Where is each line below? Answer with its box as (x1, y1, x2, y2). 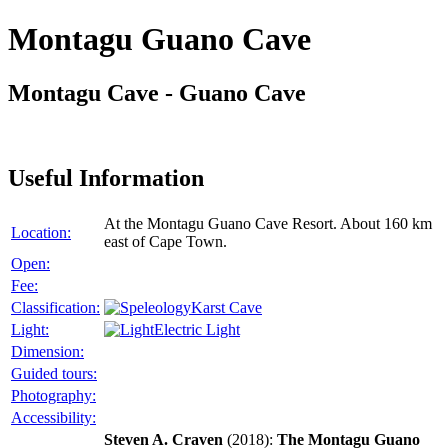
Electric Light (154, 320, 240, 338)
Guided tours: (11, 364, 97, 382)
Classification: (11, 298, 100, 316)
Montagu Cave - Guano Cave (8, 79, 306, 106)
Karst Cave (191, 298, 262, 316)
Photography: (11, 386, 96, 404)
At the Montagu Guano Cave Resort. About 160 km (104, 214, 432, 232)
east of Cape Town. (104, 232, 227, 250)
